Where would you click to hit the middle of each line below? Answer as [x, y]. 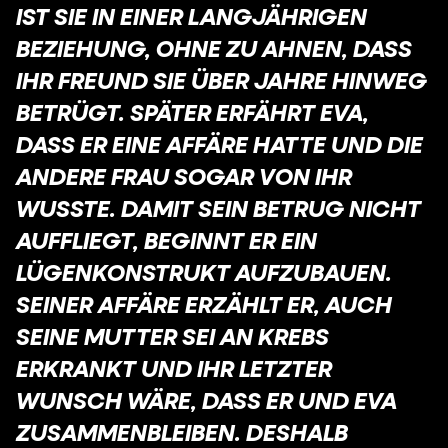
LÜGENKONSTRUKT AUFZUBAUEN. [204, 272]
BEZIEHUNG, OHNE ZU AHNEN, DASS [214, 48]
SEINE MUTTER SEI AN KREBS [172, 336]
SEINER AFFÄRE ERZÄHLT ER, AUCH [204, 304]
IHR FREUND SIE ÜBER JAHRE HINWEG [221, 80]
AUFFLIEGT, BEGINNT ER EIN [166, 240]
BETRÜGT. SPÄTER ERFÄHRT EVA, [192, 112]
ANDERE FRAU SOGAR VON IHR [184, 176]
